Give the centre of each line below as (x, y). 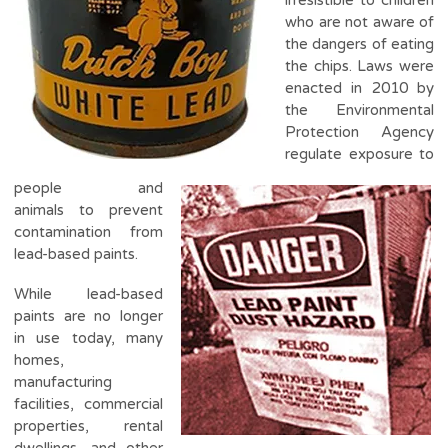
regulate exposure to (359, 153)
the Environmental (359, 109)
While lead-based (88, 293)
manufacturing (63, 381)
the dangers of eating (359, 43)
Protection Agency (359, 131)
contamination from (88, 231)
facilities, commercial (88, 403)
